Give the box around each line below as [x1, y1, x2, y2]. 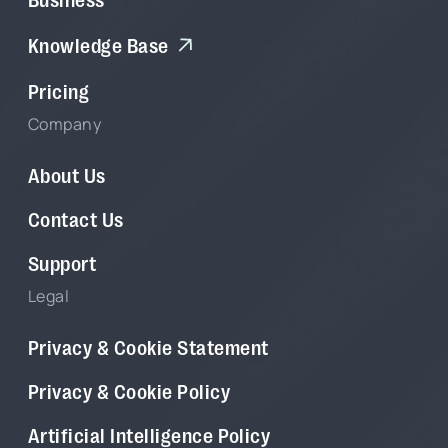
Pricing [28, 77, 90, 102]
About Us [28, 161, 106, 186]
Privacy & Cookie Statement [28, 333, 269, 358]
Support [28, 249, 97, 274]
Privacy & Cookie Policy [28, 377, 231, 402]
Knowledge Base [28, 31, 169, 56]
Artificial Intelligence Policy [28, 421, 271, 446]
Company [28, 112, 102, 135]
